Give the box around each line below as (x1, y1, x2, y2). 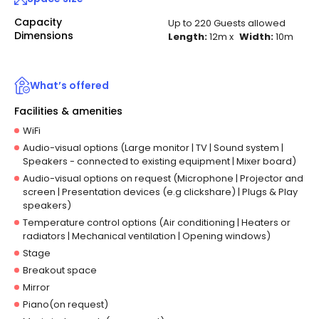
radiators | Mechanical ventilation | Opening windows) (23, 229, 271, 243)
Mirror (23, 281, 50, 294)
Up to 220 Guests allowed (168, 16, 286, 30)
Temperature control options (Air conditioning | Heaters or (23, 216, 291, 229)
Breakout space (23, 263, 97, 277)
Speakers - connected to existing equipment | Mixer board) (23, 155, 296, 168)
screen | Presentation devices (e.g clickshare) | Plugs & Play (23, 185, 298, 199)
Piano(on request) (23, 298, 108, 311)
